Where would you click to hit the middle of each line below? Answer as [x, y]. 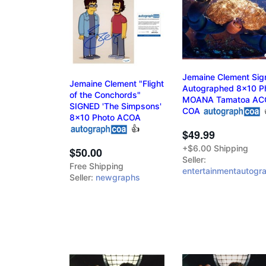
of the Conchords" [105, 94]
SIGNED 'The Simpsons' [115, 106]
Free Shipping [96, 166]
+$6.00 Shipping [215, 148]
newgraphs [118, 177]
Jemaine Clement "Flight [117, 83]
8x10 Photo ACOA [105, 117]
